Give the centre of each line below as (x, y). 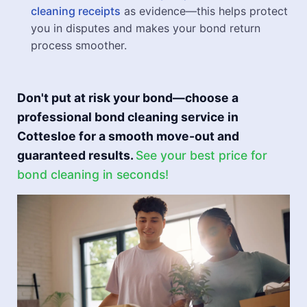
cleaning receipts (76, 11)
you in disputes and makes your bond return (146, 28)
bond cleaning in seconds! (93, 174)
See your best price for (201, 155)
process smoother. (79, 45)
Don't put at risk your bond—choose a (128, 98)
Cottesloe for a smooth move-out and (128, 136)
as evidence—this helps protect (204, 11)
